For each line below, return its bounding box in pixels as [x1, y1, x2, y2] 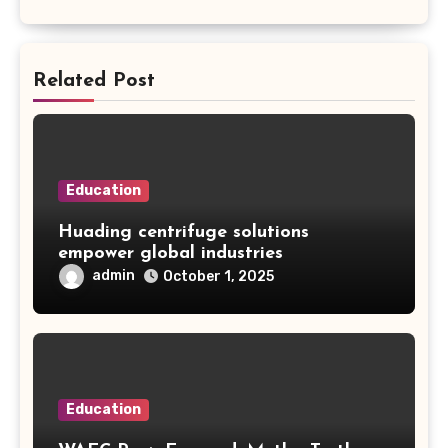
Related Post [32, 70, 155, 91]
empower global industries [57, 243, 283, 263]
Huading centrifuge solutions [57, 222, 309, 242]
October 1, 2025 [162, 267, 274, 285]
